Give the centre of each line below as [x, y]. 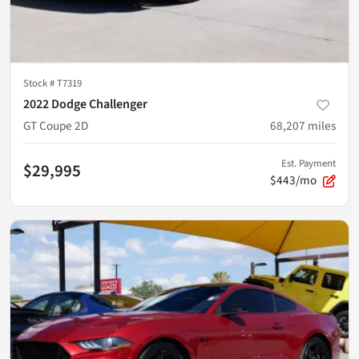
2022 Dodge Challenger [85, 104]
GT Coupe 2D [56, 125]
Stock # [40, 83]
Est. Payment [309, 163]
